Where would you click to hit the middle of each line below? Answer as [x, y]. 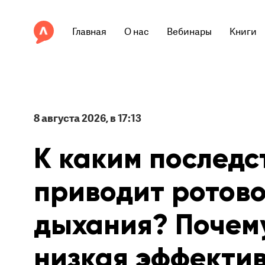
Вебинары [189, 32]
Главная [89, 32]
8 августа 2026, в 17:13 [88, 119]
